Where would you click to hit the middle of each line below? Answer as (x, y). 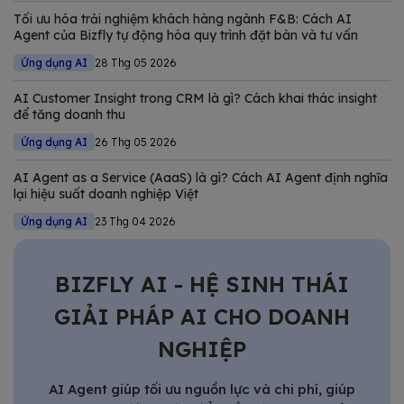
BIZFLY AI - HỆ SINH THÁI (202, 285)
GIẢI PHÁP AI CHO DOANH (202, 317)
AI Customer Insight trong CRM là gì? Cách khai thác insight (195, 99)
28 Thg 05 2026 (136, 63)
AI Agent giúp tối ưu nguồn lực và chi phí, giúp (202, 390)
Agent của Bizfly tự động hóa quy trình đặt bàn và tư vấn (186, 36)
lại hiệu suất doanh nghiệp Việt (106, 194)
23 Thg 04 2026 (135, 222)
